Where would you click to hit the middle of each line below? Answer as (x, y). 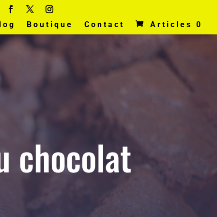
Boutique (50, 24)
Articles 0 (176, 24)
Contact (104, 24)
